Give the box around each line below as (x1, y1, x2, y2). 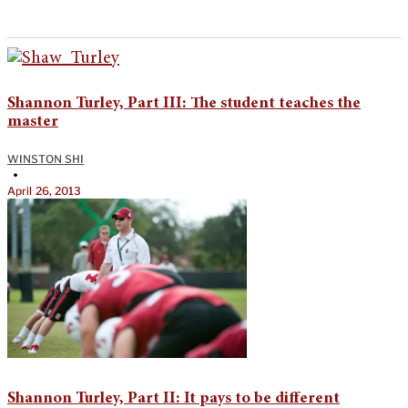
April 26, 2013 (7, 183, 82, 198)
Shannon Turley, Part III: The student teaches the (7, 95, 361, 112)
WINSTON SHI (7, 151, 85, 166)
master (7, 113, 58, 130)
